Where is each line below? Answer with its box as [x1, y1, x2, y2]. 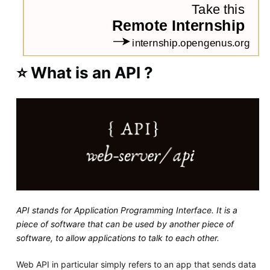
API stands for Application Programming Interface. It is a [16, 205, 237, 216]
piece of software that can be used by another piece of [16, 219, 234, 230]
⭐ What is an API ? [16, 63, 153, 82]
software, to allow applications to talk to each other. [16, 233, 219, 243]
